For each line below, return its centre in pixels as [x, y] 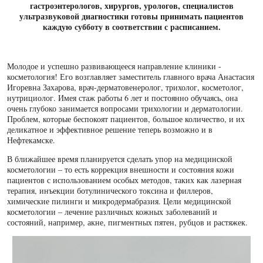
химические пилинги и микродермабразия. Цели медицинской [119, 201]
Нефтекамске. [31, 140]
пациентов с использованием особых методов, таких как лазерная [124, 180]
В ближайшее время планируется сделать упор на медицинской [120, 159]
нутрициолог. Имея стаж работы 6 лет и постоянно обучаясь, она [122, 98]
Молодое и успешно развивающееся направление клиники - [114, 66]
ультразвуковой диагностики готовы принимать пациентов [131, 16]
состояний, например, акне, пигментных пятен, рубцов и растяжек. [130, 222]
